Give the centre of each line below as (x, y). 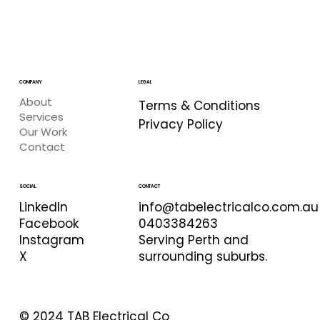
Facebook (49, 224)
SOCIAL (27, 186)
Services (41, 116)
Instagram (51, 240)
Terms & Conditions (200, 106)
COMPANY (30, 82)
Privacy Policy (181, 125)
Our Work (43, 131)
